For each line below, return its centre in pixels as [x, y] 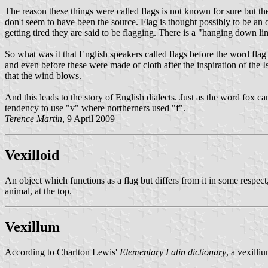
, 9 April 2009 [89, 118]
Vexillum [32, 227]
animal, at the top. [38, 191]
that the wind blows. [43, 75]
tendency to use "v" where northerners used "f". [95, 108]
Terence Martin [33, 118]
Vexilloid [32, 155]
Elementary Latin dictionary [173, 252]
